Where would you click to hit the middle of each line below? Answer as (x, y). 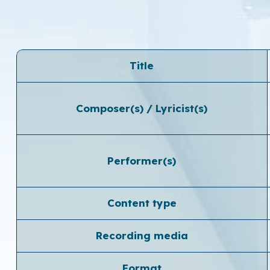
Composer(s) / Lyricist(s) (142, 108)
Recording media (142, 235)
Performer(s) (142, 160)
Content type (142, 202)
